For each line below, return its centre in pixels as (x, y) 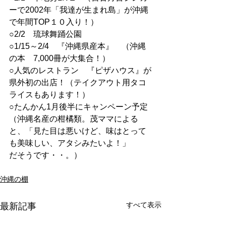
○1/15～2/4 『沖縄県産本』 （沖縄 (77, 46)
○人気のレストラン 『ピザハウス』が (80, 70)
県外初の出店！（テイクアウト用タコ (78, 82)
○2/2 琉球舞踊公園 (45, 34)
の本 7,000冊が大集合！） (60, 58)
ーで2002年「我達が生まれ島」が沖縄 (79, 10)
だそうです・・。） (45, 155)
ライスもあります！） (49, 95)
